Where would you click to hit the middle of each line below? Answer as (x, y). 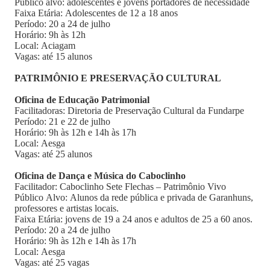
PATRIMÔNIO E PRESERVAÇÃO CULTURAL (119, 78)
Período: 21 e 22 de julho (62, 121)
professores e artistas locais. (67, 208)
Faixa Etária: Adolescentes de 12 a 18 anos (96, 13)
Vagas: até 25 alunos (55, 154)
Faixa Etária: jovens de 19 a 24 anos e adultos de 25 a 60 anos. (133, 219)
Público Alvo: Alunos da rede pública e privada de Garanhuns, (134, 197)
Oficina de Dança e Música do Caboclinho (100, 176)
